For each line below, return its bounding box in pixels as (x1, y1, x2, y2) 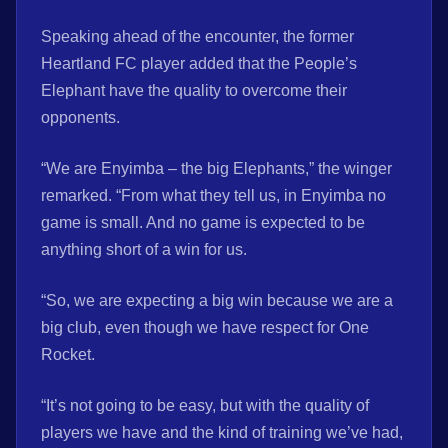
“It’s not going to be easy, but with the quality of (41, 397, 369, 415)
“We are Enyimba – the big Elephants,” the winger (41, 160, 392, 178)
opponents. (41, 109, 120, 127)
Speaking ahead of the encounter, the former (41, 28, 354, 46)
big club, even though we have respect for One (41, 319, 369, 337)
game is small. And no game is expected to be (41, 214, 365, 232)
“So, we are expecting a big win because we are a (41, 292, 393, 310)
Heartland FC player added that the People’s (41, 55, 357, 73)
